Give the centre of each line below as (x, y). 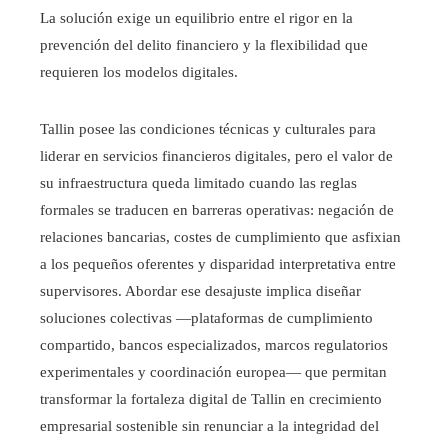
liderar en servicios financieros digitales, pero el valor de (216, 155)
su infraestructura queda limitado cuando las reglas (198, 182)
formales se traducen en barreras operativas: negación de (217, 209)
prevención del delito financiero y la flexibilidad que (204, 44)
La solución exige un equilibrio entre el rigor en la (196, 17)
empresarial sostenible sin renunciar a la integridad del (209, 425)
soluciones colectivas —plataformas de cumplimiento (206, 317)
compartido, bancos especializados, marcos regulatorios (214, 344)
